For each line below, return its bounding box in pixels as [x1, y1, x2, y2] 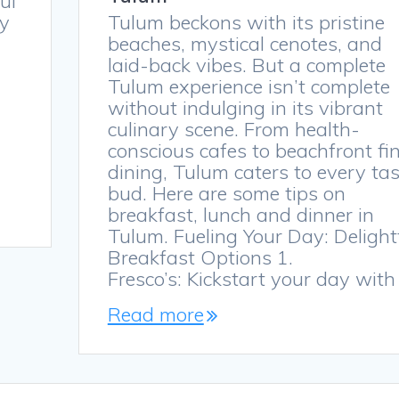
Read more [107, 302, 204, 328]
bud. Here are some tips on [107, 181, 346, 207]
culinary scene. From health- [107, 117, 360, 142]
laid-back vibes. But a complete [107, 53, 386, 78]
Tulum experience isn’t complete [107, 74, 390, 100]
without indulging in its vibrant [107, 95, 383, 121]
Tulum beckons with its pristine [107, 10, 385, 36]
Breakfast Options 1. [107, 245, 293, 271]
